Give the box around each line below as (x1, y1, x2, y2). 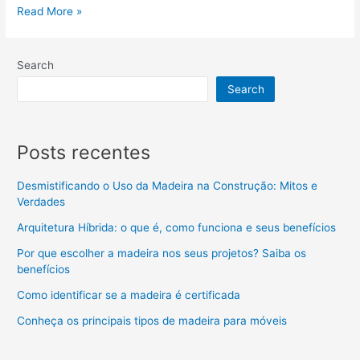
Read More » (17, 4, 83, 18)
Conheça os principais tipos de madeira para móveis (17, 314, 291, 328)
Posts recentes (17, 140, 151, 164)
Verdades (17, 195, 66, 209)
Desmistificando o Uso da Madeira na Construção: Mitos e (17, 179, 318, 193)
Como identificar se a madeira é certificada (17, 288, 241, 302)
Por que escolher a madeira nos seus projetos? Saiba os (17, 247, 307, 260)
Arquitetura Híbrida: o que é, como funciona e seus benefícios (17, 221, 337, 235)
